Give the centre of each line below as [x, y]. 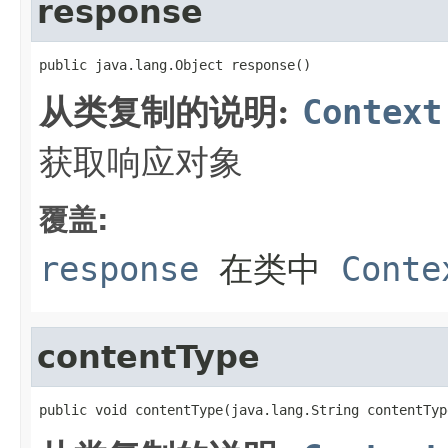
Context [372, 111]
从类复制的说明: [170, 111]
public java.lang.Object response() [175, 64]
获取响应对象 [141, 161]
